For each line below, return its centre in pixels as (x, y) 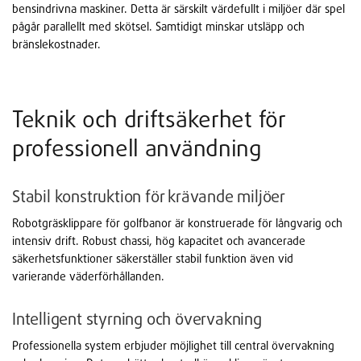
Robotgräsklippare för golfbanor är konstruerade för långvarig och (177, 223)
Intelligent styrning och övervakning (137, 319)
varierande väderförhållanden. (88, 276)
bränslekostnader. (56, 44)
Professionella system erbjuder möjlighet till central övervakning (173, 346)
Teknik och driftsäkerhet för (149, 119)
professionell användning (137, 148)
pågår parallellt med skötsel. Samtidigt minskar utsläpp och (158, 27)
